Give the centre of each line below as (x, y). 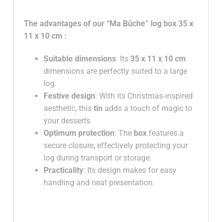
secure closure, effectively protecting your (115, 146)
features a (165, 133)
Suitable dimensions (80, 59)
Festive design (69, 96)
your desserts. (68, 121)
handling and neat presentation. (99, 183)
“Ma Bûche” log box (142, 24)
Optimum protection (79, 133)
